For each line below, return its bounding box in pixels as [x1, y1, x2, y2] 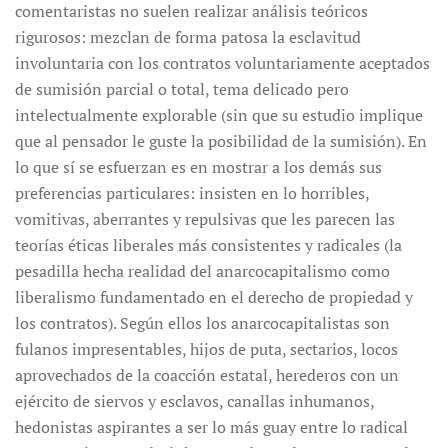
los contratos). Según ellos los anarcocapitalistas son [15, 312, 390, 334]
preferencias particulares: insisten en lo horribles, [15, 182, 369, 204]
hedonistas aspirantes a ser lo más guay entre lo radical [15, 416, 408, 438]
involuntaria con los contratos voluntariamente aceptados [15, 52, 430, 74]
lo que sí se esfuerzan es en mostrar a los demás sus [15, 156, 382, 178]
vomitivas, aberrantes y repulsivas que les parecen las [15, 208, 395, 230]
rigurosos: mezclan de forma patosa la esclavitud [15, 26, 361, 48]
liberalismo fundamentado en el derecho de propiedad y [15, 286, 413, 308]
